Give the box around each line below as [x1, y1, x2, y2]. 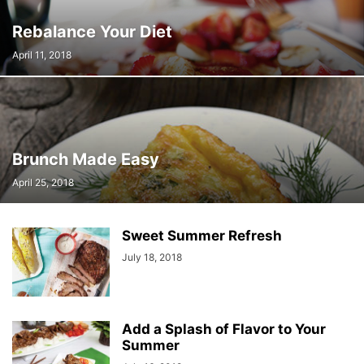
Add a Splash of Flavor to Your [122, 321, 326, 337]
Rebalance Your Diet [12, 22, 172, 41]
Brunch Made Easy [12, 149, 159, 169]
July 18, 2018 [122, 251, 182, 263]
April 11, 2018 [12, 49, 71, 61]
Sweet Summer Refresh [122, 227, 282, 244]
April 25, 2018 [12, 176, 74, 188]
